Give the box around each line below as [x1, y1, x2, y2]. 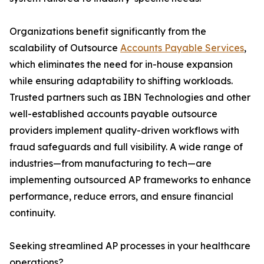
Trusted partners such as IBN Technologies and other [9, 91, 250, 104]
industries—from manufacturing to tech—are [9, 157, 212, 170]
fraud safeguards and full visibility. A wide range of [9, 141, 243, 153]
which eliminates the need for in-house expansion [9, 58, 233, 71]
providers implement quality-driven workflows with [9, 124, 239, 137]
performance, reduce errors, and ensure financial [9, 190, 233, 203]
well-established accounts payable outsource [9, 108, 217, 120]
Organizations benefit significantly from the [9, 25, 206, 38]
